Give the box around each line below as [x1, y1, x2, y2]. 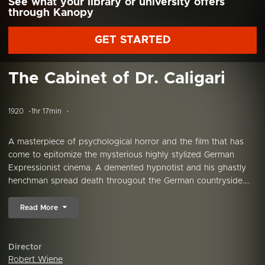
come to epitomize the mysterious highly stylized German [8, 151, 234, 159]
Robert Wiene [8, 256, 63, 264]
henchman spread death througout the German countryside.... [8, 177, 250, 185]
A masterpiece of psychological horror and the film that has [8, 138, 244, 146]
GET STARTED [94, 35, 171, 46]
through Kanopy [8, 8, 93, 18]
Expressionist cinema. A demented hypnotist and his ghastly [8, 164, 246, 172]
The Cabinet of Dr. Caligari [8, 70, 225, 87]
